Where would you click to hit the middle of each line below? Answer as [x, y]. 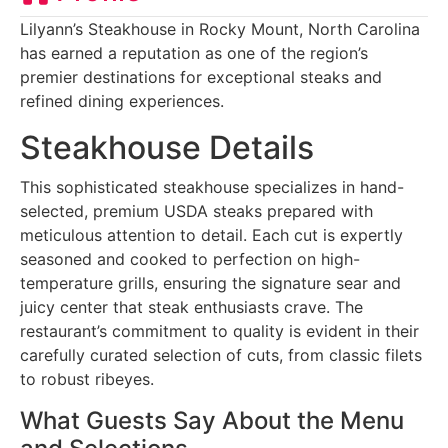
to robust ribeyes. [87, 378]
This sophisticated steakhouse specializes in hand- [212, 186]
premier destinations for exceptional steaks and [201, 76]
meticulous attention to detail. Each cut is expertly [211, 234]
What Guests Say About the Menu [212, 420]
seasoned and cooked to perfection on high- [190, 258]
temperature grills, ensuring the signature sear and [210, 282]
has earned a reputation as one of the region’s [194, 52]
